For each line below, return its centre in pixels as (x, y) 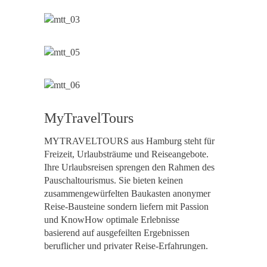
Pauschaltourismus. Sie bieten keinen (114, 180)
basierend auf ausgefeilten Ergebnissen (117, 233)
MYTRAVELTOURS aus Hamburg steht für (129, 141)
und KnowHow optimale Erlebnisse (112, 220)
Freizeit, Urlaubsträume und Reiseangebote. (126, 154)
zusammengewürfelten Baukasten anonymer (127, 193)
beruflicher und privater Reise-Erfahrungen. (126, 246)
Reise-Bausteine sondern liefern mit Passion (126, 207)
